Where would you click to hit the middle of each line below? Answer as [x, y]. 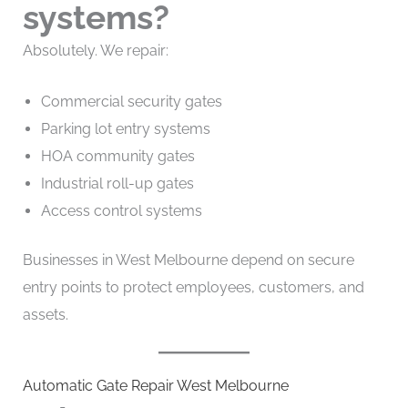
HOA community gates [117, 156]
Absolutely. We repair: [95, 51]
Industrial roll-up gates [117, 183]
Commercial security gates [131, 101]
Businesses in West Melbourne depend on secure [188, 260]
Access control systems [121, 210]
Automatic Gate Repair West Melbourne [155, 386]
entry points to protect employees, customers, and [193, 287]
